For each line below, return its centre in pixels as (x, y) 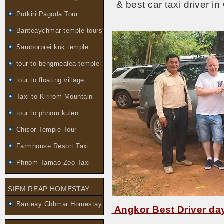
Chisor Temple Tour (47, 130)
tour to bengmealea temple (58, 64)
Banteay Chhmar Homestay (59, 204)
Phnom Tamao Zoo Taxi (53, 163)
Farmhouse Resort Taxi (53, 146)
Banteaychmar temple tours (60, 31)
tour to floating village (50, 80)
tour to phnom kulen (48, 113)
